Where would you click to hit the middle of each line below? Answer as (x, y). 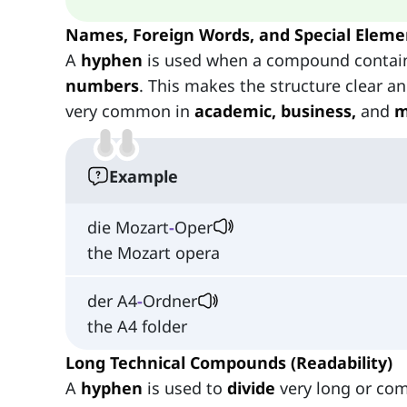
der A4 (112, 301)
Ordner (170, 301)
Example (144, 176)
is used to (185, 388)
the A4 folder (137, 327)
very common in (130, 110)
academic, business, (275, 110)
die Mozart (128, 227)
